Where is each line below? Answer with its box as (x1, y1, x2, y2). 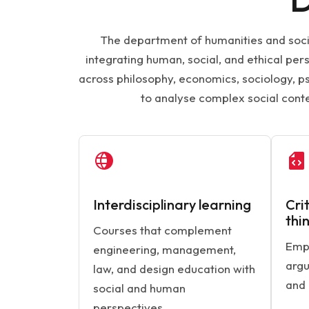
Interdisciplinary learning (93, 196, 251, 213)
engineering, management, (93, 242, 236, 257)
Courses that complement (93, 223, 232, 237)
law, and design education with (93, 261, 255, 276)
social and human (93, 281, 186, 295)
